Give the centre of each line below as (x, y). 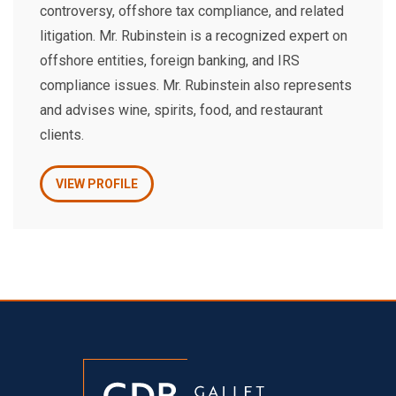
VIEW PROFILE (97, 183)
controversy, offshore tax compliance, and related (192, 11)
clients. (62, 135)
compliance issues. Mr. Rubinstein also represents (196, 85)
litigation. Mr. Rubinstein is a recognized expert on (194, 36)
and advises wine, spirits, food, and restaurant (181, 110)
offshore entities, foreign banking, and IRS (170, 61)
